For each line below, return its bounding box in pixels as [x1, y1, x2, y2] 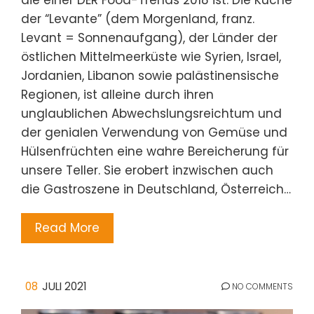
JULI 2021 [42, 279, 87, 294]
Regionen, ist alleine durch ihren [21, 86, 214, 104]
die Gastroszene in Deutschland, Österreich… [21, 181, 291, 198]
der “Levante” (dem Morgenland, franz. [21, 11, 254, 28]
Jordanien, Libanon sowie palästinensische [21, 67, 279, 85]
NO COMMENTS [230, 280, 293, 293]
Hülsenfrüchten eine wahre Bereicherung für [21, 143, 289, 161]
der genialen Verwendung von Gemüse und [21, 124, 287, 142]
